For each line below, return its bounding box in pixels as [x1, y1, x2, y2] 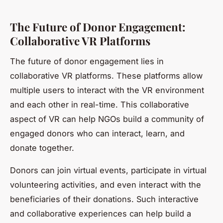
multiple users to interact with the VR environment [10, 85, 204, 95]
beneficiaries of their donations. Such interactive [10, 194, 199, 204]
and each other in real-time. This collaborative [10, 99, 189, 110]
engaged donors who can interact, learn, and [10, 128, 185, 138]
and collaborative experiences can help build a [10, 208, 191, 219]
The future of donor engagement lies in [10, 56, 164, 66]
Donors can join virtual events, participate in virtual [10, 165, 207, 175]
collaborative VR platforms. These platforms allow [10, 70, 203, 81]
